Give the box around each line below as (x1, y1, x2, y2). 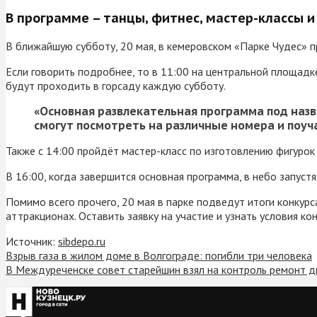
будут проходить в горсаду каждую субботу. (6, 78, 226, 93)
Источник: (6, 234, 58, 248)
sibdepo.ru (58, 234, 105, 248)
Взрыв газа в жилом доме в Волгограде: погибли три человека (6, 248, 312, 263)
